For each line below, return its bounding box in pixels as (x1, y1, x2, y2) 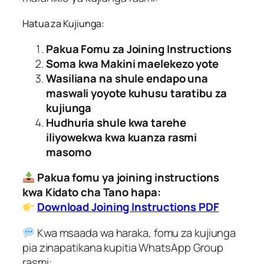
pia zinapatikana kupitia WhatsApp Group (22, 239, 224, 255)
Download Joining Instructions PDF (37, 199, 219, 215)
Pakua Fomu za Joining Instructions (46, 41, 232, 57)
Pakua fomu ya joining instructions (37, 170, 219, 186)
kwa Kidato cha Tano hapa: (22, 184, 161, 200)
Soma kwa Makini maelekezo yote (46, 55, 219, 71)
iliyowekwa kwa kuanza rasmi (46, 129, 197, 145)
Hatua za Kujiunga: (22, 17, 105, 31)
